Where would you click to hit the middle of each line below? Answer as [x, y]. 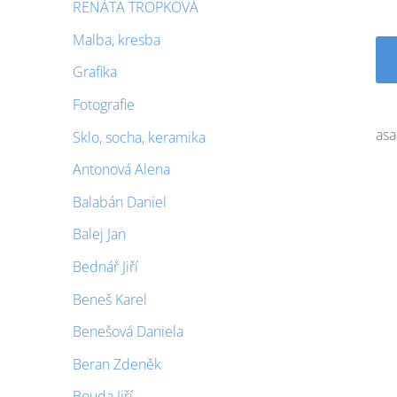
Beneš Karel [110, 299]
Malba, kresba [117, 39]
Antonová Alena [121, 170]
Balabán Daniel [120, 202]
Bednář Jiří [105, 266]
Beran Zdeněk [117, 364]
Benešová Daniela [128, 332]
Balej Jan [99, 234]
